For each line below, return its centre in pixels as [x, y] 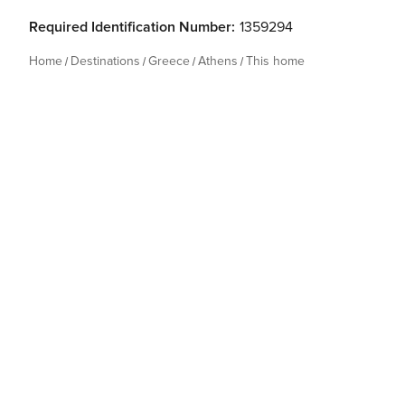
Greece [169, 61]
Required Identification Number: [132, 27]
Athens [218, 61]
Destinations [105, 61]
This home [275, 61]
